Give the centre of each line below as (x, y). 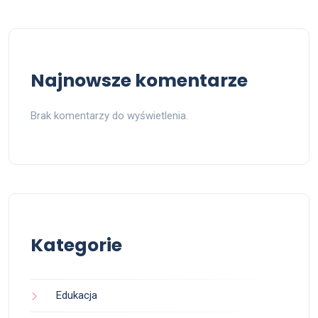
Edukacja (77, 296)
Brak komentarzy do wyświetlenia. (109, 116)
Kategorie (76, 246)
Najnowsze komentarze (139, 81)
